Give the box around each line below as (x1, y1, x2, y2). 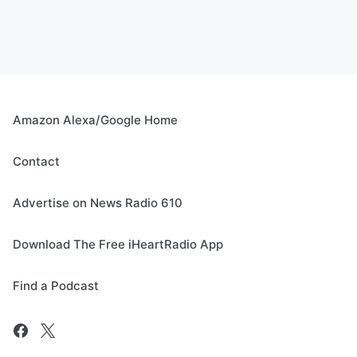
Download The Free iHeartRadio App (13, 237, 223, 253)
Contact (13, 154, 60, 170)
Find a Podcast (13, 278, 99, 294)
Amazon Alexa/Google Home (13, 112, 178, 128)
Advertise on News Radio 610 (13, 195, 182, 211)
